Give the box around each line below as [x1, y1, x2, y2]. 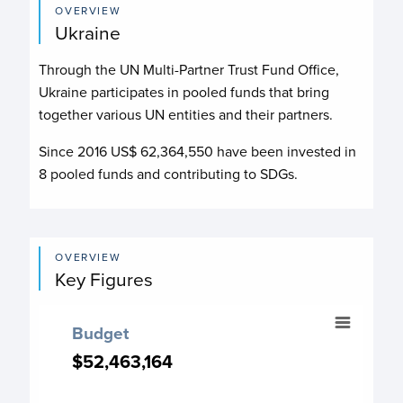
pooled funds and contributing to [47, 164, 261, 184]
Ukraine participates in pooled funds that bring [39, 82, 330, 103]
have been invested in [213, 141, 357, 162]
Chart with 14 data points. [39, 341, 197, 362]
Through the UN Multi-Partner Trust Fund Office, [39, 59, 340, 80]
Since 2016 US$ [39, 141, 141, 162]
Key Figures [55, 265, 154, 293]
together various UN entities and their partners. [39, 104, 334, 125]
